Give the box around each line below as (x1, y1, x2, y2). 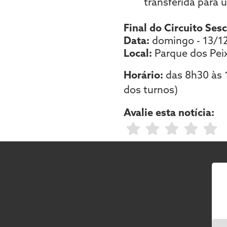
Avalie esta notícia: (123, 105, 214, 119)
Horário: (123, 68, 163, 81)
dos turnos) (123, 83, 178, 96)
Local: (123, 46, 155, 59)
